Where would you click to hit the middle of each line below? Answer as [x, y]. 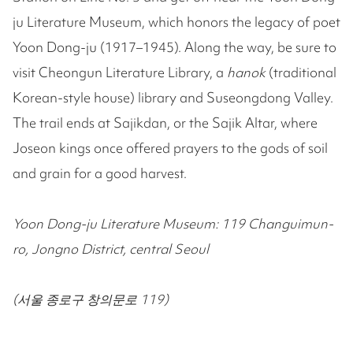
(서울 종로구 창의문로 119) [91, 299]
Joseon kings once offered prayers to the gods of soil [170, 147]
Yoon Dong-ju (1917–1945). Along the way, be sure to [175, 46]
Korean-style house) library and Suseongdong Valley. [173, 97]
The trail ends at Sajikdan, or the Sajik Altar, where [165, 122]
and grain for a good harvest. [100, 173]
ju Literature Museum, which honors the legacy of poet [176, 21]
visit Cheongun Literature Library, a [120, 72]
